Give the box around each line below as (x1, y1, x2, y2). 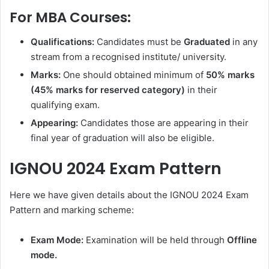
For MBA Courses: (10, 8, 131, 28)
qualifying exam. (31, 98, 100, 110)
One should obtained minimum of (61, 68, 206, 80)
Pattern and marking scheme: (10, 204, 134, 216)
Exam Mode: (31, 234, 83, 246)
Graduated (184, 35, 230, 47)
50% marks (206, 68, 255, 80)
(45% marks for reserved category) (31, 83, 185, 95)
